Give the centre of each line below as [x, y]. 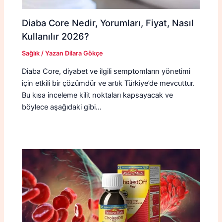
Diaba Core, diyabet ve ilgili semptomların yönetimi [106, 72]
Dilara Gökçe [84, 53]
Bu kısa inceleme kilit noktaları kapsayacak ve [98, 95]
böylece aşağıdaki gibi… [62, 107]
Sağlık [31, 53]
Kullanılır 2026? [56, 36]
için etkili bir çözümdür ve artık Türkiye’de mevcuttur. [109, 83]
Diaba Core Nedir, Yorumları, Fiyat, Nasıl [108, 23]
